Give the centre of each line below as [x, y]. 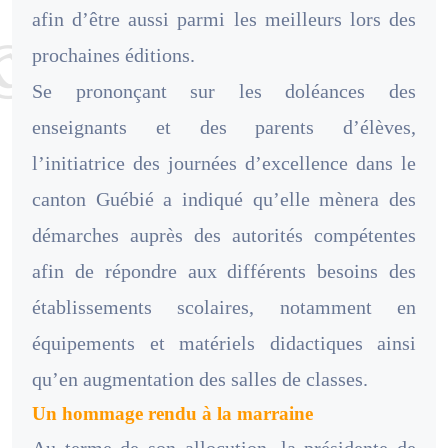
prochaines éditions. [113, 55]
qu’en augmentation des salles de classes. [200, 379]
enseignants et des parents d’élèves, [224, 127]
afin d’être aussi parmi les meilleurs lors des [224, 19]
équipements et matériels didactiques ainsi [224, 343]
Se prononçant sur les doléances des [224, 91]
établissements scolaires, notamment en [224, 307]
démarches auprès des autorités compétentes [224, 235]
